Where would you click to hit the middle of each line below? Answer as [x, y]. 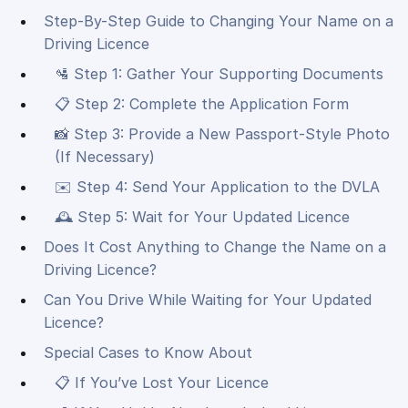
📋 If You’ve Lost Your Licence [162, 383]
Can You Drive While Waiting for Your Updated [208, 300]
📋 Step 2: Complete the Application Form [202, 104]
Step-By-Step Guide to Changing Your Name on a [219, 21]
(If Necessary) [105, 157]
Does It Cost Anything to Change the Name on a [215, 247]
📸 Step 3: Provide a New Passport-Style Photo [222, 134]
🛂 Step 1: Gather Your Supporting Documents [219, 74]
